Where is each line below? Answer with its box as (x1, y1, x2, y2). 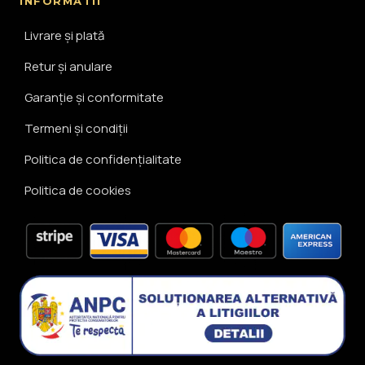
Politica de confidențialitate (24, 151, 182, 169)
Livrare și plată (24, 27, 104, 45)
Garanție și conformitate (24, 89, 164, 107)
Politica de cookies (24, 182, 131, 200)
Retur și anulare (24, 58, 112, 76)
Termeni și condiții (24, 120, 128, 138)
